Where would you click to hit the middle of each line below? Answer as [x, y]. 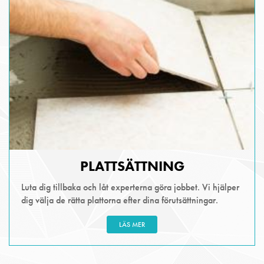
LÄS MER [132, 224]
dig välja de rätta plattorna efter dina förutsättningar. [120, 200]
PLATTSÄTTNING [132, 166]
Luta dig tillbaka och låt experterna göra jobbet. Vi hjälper [130, 187]
